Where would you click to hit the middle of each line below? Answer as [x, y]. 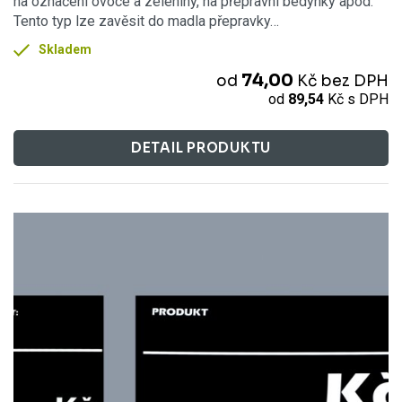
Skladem [66, 50]
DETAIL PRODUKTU [201, 147]
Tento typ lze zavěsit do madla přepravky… [146, 22]
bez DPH [354, 80]
